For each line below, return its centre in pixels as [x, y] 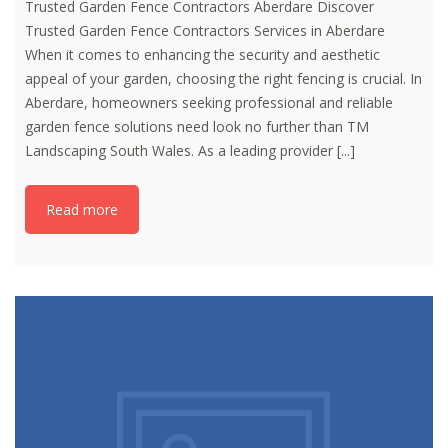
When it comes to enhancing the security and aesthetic [202, 55]
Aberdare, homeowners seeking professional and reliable [209, 103]
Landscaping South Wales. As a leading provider [181, 151]
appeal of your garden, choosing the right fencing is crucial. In [223, 79]
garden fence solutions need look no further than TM [197, 127]
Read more [82, 210]
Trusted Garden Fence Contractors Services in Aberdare [205, 31]
